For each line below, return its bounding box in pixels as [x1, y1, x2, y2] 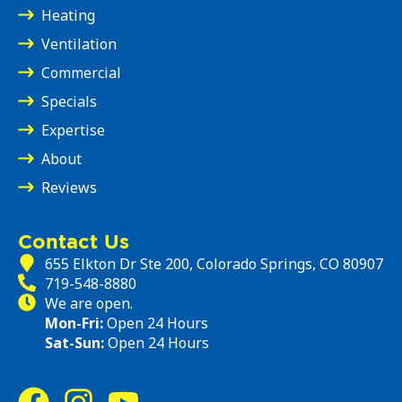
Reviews [41, 177, 97, 197]
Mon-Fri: [45, 312, 103, 333]
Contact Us [18, 229, 129, 252]
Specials [41, 91, 97, 111]
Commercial [41, 62, 121, 83]
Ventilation [41, 33, 117, 54]
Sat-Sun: [45, 332, 104, 353]
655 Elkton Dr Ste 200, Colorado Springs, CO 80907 [45, 253, 383, 274]
